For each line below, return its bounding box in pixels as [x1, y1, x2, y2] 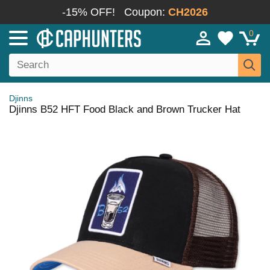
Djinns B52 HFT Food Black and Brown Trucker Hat [9, 104, 240, 115]
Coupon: [124, 6, 168, 18]
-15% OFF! [62, 6, 115, 18]
